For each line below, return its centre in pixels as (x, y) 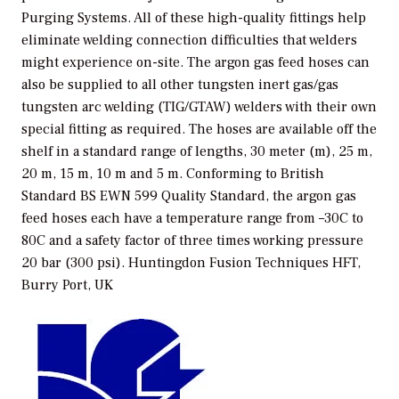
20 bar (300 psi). (75, 262)
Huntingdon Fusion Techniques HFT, (244, 262)
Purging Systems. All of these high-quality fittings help (194, 17)
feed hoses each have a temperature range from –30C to (192, 218)
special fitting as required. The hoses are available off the (199, 129)
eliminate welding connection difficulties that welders (189, 40)
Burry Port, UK (67, 285)
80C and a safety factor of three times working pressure (192, 240)
